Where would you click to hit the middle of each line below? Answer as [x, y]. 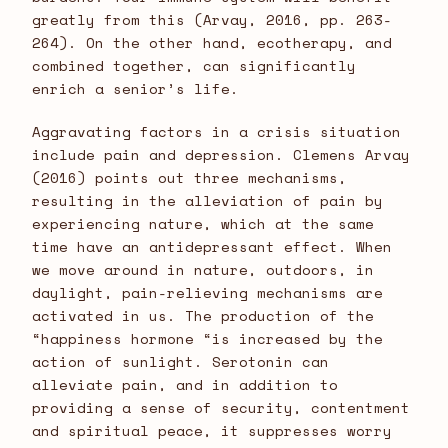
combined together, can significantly [194, 65]
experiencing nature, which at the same [203, 223]
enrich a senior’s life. [135, 88]
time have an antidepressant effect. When [212, 246]
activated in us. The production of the [203, 315]
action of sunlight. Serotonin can [180, 361]
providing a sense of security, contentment [221, 407]
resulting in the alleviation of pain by [207, 200]
